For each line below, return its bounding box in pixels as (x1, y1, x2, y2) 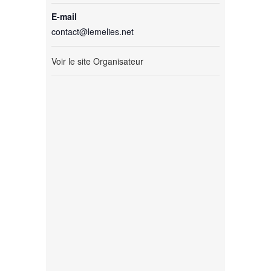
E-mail (51, 10, 77, 22)
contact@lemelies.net (51, 25, 134, 38)
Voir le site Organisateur (51, 54, 144, 67)
